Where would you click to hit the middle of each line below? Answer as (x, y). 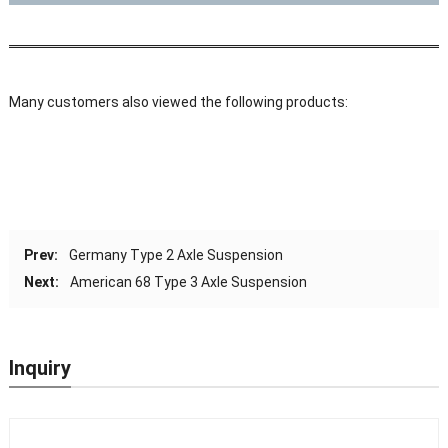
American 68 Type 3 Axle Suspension (188, 281)
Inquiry (39, 367)
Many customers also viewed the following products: (178, 101)
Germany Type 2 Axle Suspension (175, 254)
